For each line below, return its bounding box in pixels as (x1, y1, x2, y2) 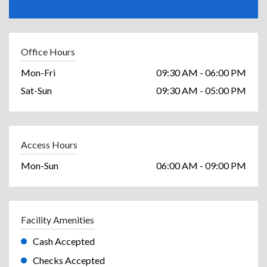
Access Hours (21, 139, 77, 151)
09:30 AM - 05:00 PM (156, 85, 246, 97)
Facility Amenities (21, 214, 94, 226)
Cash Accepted (33, 235, 95, 247)
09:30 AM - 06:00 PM (156, 67, 246, 79)
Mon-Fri (21, 67, 55, 79)
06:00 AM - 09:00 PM (156, 160, 246, 172)
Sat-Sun (21, 85, 52, 97)
